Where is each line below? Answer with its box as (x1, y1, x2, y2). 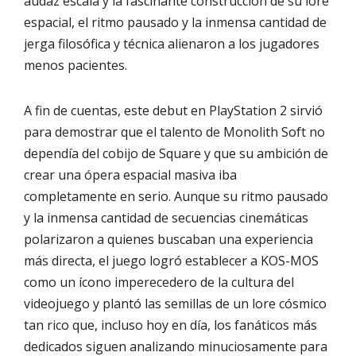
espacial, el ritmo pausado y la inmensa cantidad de (24, 13, 327, 31)
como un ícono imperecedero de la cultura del (24, 273, 294, 291)
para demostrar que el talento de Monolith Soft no (24, 122, 325, 141)
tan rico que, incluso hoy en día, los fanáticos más (24, 315, 317, 334)
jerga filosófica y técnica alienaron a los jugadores (24, 34, 319, 52)
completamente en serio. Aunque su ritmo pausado (24, 187, 328, 205)
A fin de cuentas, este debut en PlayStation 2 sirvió (24, 101, 323, 119)
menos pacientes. (24, 56, 127, 74)
